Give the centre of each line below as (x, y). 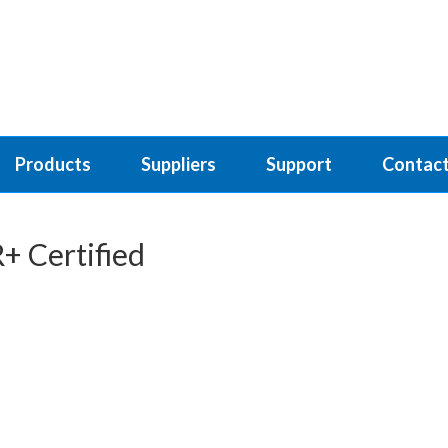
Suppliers (178, 164)
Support (299, 164)
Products (53, 164)
